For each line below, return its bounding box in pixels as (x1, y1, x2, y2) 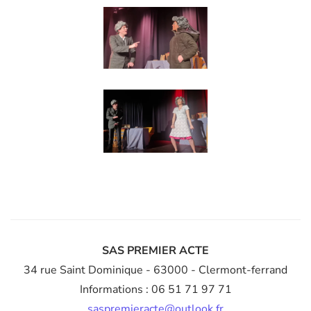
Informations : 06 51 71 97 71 (79, 281, 232, 297)
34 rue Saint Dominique (24, 262, 143, 278)
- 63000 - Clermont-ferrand (143, 262, 287, 278)
